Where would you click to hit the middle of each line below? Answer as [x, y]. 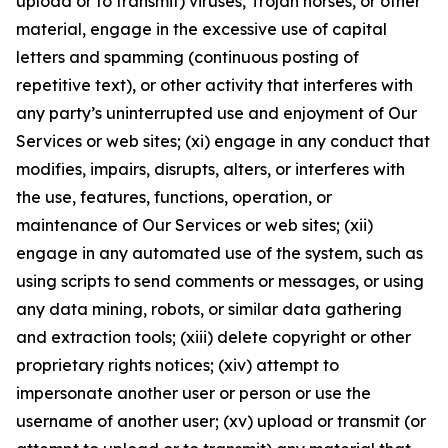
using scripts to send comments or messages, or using [220, 281]
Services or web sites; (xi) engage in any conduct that [223, 141]
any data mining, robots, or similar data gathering [209, 309]
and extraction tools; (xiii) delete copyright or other [213, 337]
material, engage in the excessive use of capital [201, 29]
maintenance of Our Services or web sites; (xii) [194, 225]
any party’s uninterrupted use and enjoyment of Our [216, 113]
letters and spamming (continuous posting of [187, 57]
